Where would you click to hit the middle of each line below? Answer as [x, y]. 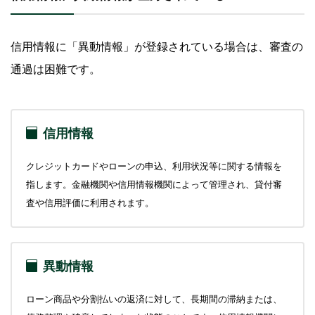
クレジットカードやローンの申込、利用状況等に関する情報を [154, 166]
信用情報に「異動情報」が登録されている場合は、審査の [157, 46]
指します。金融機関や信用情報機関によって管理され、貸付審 [154, 184]
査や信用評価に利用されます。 [90, 202]
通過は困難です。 [56, 69]
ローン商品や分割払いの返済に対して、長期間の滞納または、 [154, 299]
